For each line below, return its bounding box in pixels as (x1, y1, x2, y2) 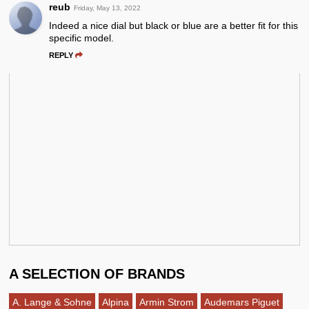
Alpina (102, 296, 130, 308)
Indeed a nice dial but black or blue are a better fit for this (49, 19, 299, 31)
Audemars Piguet (204, 296, 280, 308)
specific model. (49, 32, 114, 43)
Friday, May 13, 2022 (74, 3, 141, 12)
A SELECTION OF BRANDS (9, 266, 186, 281)
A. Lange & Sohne (12, 296, 92, 308)
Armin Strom (139, 296, 195, 308)
